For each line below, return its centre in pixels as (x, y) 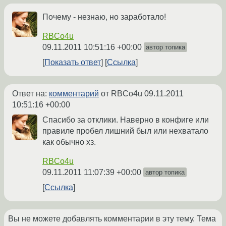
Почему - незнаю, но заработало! (104, 17)
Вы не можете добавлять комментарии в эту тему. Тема (112, 219)
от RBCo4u (122, 94)
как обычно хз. (69, 142)
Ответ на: (31, 94)
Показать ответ (73, 63)
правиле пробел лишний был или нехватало (125, 131)
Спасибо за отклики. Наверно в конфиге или (126, 120)
